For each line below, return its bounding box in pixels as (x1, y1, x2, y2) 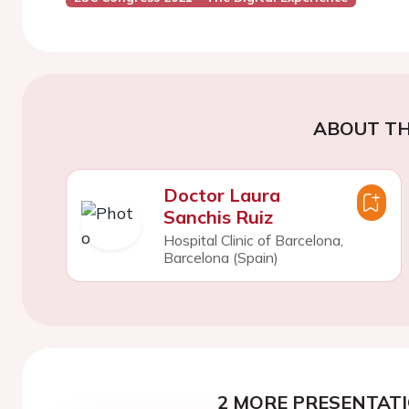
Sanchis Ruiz (163, 205, 273, 228)
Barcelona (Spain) (163, 248, 278, 267)
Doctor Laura (163, 184, 280, 206)
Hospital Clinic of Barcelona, (163, 231, 343, 249)
